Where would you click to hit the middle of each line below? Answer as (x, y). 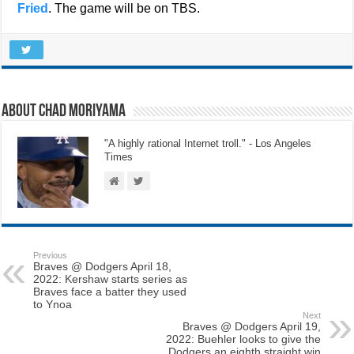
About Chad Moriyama (64, 112)
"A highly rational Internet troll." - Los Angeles (208, 143)
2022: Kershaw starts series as (111, 279)
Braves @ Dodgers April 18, (103, 266)
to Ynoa (53, 304)
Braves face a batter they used (110, 292)
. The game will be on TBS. (124, 8)
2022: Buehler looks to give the (243, 339)
